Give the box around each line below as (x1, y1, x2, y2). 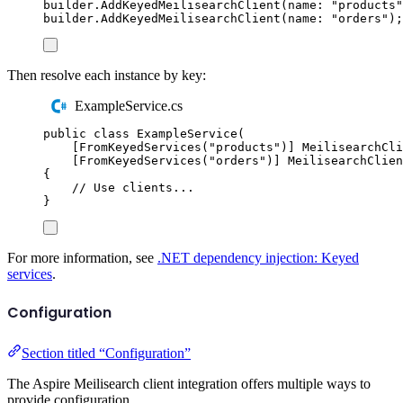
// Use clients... (72, 180, 194, 194)
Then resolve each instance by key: (7, 67, 206, 83)
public (43, 126, 86, 140)
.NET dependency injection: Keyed (157, 249, 359, 265)
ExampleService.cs (75, 98, 184, 114)
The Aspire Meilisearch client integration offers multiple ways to (7, 375, 371, 391)
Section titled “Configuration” (22, 345, 191, 361)
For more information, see (7, 249, 157, 265)
